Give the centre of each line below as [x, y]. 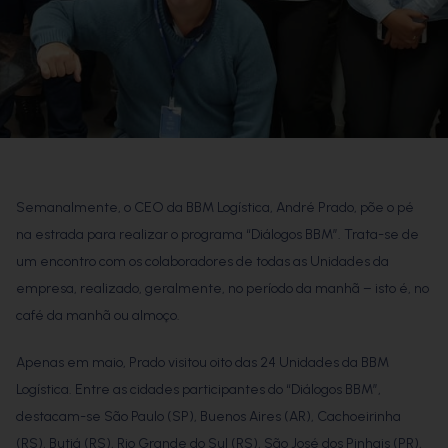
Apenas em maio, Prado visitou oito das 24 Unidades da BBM [202, 363]
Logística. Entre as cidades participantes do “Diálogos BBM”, [198, 390]
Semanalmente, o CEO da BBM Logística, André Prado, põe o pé [215, 208]
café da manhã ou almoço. [98, 316]
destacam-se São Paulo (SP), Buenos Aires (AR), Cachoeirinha [208, 417]
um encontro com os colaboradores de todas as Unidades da [202, 262]
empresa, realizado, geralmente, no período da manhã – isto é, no [222, 289]
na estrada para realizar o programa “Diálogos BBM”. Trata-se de [217, 235]
